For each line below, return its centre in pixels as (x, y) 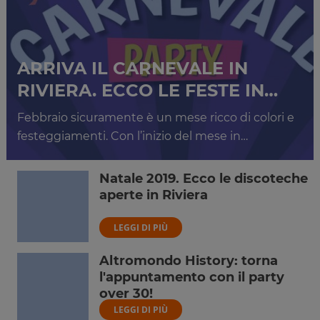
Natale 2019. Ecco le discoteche (203, 179)
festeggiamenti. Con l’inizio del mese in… (132, 136)
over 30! (126, 294)
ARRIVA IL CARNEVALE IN (132, 68)
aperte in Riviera (153, 195)
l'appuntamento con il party (191, 277)
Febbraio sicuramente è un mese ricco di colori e (155, 117)
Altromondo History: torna (188, 261)
